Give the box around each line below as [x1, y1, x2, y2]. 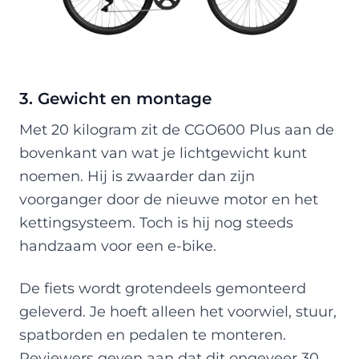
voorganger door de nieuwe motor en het [19, 190, 318, 208]
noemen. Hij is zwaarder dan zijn [19, 167, 255, 184]
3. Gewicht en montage [19, 88, 212, 108]
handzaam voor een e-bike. [19, 236, 216, 254]
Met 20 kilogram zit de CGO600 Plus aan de [19, 120, 334, 138]
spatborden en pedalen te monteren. [19, 325, 286, 343]
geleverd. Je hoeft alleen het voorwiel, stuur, [19, 302, 337, 320]
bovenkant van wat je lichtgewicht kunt [19, 143, 307, 161]
